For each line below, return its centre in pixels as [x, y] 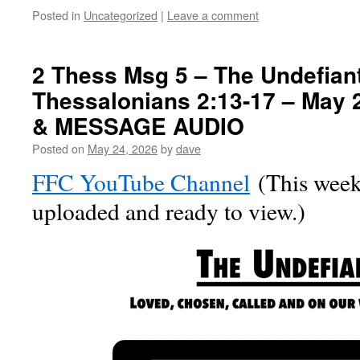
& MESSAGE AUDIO [138, 126]
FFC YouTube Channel [141, 182]
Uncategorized [121, 15]
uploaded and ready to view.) [169, 211]
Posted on [58, 148]
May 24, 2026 [123, 148]
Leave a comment [213, 15]
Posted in [56, 15]
